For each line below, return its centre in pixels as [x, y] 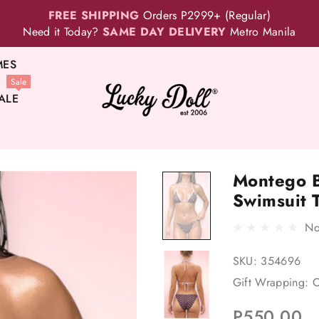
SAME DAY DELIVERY [164, 32]
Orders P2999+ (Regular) [205, 15]
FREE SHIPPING [94, 15]
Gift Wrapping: [271, 282]
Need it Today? [63, 32]
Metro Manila [261, 32]
